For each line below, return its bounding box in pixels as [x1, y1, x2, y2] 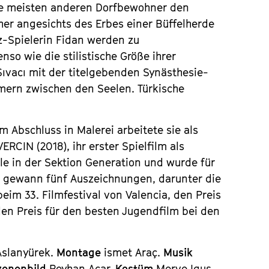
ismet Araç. [104, 246, 164, 259]
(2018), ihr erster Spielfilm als [34, 140, 185, 153]
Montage [56, 246, 104, 259]
